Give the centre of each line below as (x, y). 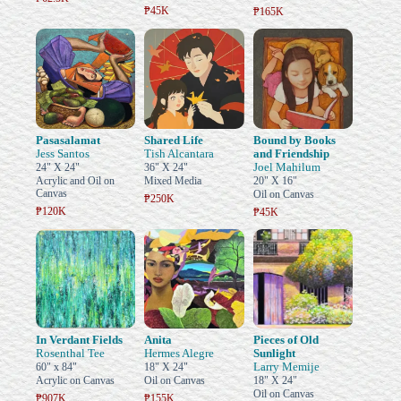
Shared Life (174, 140)
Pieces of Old (286, 340)
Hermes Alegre (179, 354)
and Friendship (291, 153)
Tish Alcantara (179, 153)
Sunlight (274, 354)
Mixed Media (173, 180)
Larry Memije (286, 367)
